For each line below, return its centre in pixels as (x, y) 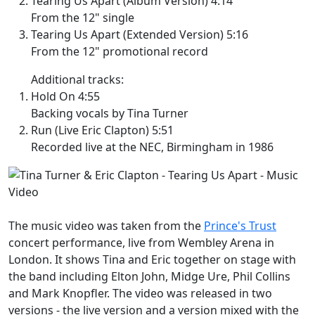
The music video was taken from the (106, 226)
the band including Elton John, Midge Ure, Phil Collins (149, 277)
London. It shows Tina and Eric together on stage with (152, 260)
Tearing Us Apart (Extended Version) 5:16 (140, 35)
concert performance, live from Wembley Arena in (141, 243)
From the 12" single (83, 18)
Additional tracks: (77, 80)
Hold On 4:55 (65, 97)
